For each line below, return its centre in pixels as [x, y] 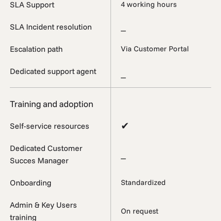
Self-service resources [50, 126]
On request [140, 211]
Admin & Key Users [43, 204]
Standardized [143, 183]
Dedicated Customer [46, 148]
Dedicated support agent [53, 71]
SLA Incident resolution [51, 26]
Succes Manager [39, 160]
